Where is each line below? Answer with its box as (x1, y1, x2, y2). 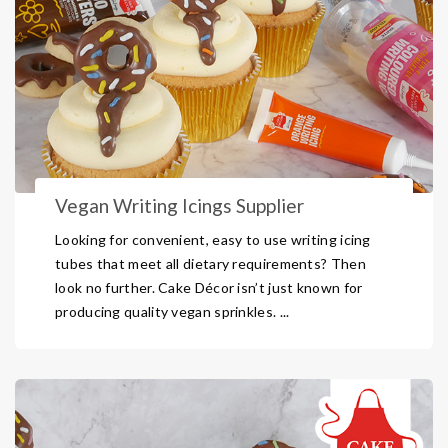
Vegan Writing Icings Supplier (55, 194, 304, 217)
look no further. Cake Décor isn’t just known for (55, 279, 363, 296)
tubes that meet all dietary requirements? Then (55, 255, 366, 272)
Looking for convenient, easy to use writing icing (55, 231, 371, 248)
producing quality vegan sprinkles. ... (55, 303, 290, 320)
